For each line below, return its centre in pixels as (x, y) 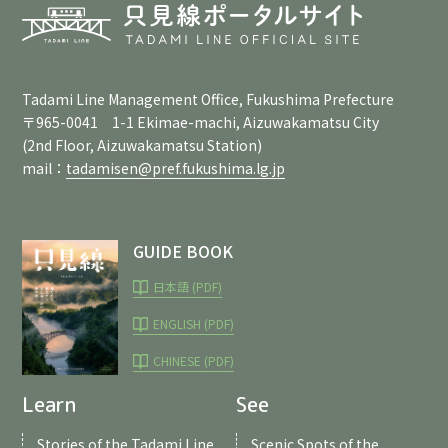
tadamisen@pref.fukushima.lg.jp (176, 168)
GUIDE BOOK (183, 251)
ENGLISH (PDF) (194, 324)
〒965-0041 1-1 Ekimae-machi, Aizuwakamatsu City (201, 122)
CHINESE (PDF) (194, 361)
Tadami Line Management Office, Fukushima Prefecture (208, 99)
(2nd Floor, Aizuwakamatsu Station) (142, 145)
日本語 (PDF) (188, 287)
